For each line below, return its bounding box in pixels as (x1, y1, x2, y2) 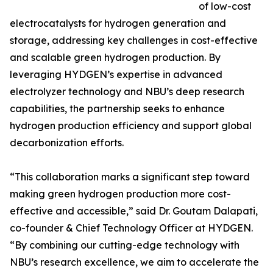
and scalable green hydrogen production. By (10, 51, 221, 63)
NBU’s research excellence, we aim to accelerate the (10, 256, 259, 268)
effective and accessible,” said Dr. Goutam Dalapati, (10, 205, 258, 217)
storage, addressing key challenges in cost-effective (10, 34, 258, 46)
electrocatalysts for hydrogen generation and (10, 17, 226, 29)
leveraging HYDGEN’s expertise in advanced (10, 68, 222, 80)
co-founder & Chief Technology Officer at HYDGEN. (10, 222, 253, 234)
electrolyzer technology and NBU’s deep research (10, 85, 244, 97)
